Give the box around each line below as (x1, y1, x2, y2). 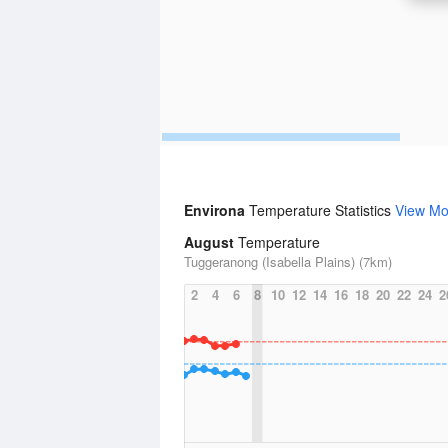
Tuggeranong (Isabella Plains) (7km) (184, 252, 392, 271)
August (184, 232, 234, 252)
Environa (184, 200, 249, 220)
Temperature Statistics (249, 200, 395, 220)
